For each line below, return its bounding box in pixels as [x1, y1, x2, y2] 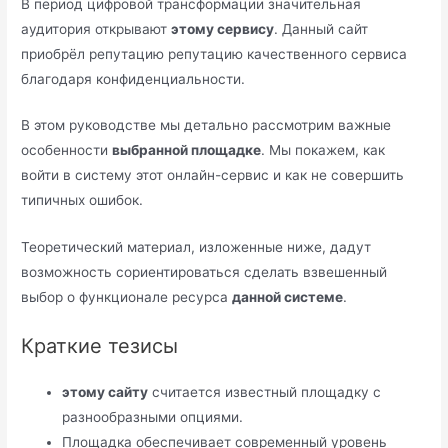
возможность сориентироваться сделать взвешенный [21, 264, 388, 281]
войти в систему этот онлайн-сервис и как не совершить [21, 167, 405, 184]
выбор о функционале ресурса [21, 289, 233, 306]
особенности [21, 142, 113, 159]
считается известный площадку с [148, 384, 382, 401]
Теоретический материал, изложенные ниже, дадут [21, 239, 372, 256]
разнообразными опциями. [62, 409, 244, 426]
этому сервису [171, 20, 275, 37]
